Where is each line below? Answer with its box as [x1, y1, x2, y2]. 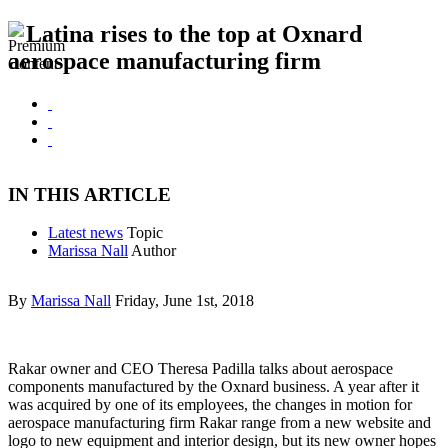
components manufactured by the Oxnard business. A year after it [8, 378, 419, 396]
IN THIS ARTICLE [8, 183, 171, 205]
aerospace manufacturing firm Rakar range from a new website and [8, 414, 431, 432]
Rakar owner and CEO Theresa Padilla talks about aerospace [8, 360, 393, 378]
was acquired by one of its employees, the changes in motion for [8, 396, 412, 414]
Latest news [48, 224, 123, 242]
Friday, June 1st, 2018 [115, 292, 254, 310]
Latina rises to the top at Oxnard [26, 21, 362, 47]
